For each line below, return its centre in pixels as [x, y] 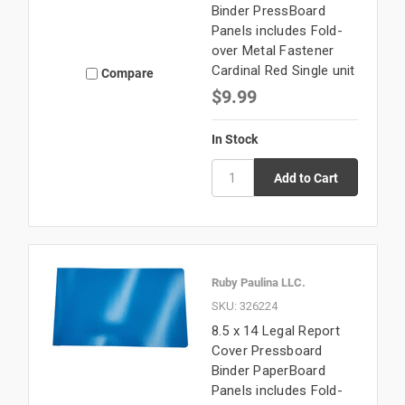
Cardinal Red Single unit [283, 70]
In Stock [234, 139]
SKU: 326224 [244, 306]
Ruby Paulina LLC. [258, 282]
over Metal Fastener [273, 50]
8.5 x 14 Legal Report [275, 330]
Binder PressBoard [268, 10]
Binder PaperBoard [268, 370]
